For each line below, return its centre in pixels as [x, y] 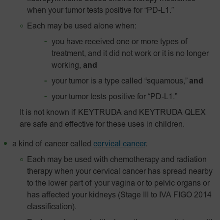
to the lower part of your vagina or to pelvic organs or [118, 184]
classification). [52, 207]
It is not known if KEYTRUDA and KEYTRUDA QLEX [113, 113]
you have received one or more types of [120, 42]
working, [67, 66]
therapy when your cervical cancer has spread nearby [120, 172]
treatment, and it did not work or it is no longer [130, 54]
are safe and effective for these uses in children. [102, 125]
